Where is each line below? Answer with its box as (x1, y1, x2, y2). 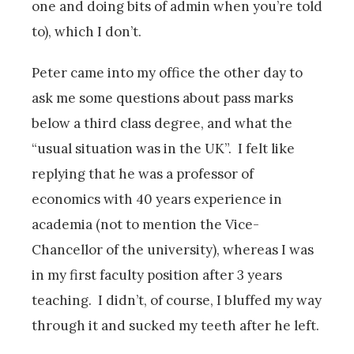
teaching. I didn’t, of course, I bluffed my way (32, 291, 322, 309)
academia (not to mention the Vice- (32, 215, 259, 233)
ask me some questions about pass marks (32, 88, 293, 107)
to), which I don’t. (32, 22, 141, 40)
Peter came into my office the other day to (32, 63, 303, 81)
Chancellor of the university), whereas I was (32, 240, 314, 258)
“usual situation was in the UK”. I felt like (32, 139, 295, 157)
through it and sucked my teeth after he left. (32, 316, 319, 334)
